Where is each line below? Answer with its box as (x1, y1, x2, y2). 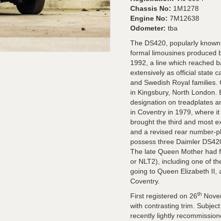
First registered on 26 (130, 192, 197, 200)
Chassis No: (130, 4, 173, 12)
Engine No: (130, 14, 170, 22)
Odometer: (130, 24, 168, 32)
